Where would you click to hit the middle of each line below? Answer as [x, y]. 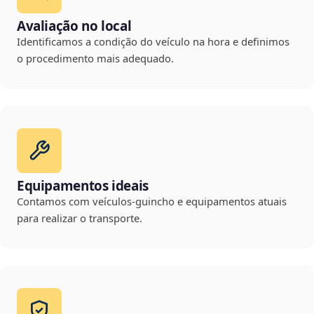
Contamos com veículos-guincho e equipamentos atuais [152, 202]
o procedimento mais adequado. [95, 59]
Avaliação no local [74, 26]
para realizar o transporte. [80, 218]
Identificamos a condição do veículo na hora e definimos [153, 42]
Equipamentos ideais [83, 186]
